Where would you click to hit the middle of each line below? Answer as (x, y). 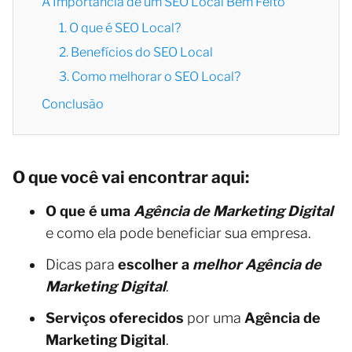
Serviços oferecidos (115, 317)
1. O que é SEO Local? (120, 27)
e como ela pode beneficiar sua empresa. (178, 233)
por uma (214, 317)
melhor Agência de (257, 264)
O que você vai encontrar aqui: (131, 177)
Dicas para (82, 264)
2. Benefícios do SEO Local (136, 52)
